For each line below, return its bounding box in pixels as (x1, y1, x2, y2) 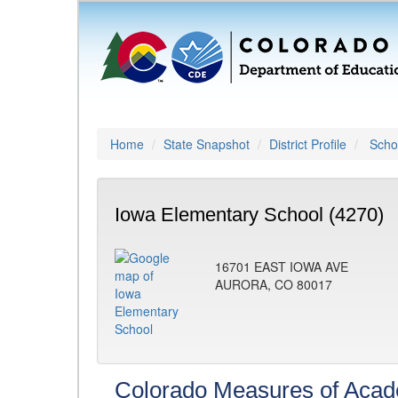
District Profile (269, 135, 346, 153)
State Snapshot (163, 135, 250, 153)
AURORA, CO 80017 (215, 275, 332, 293)
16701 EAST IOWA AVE (215, 258, 348, 275)
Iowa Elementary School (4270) (115, 203, 384, 226)
